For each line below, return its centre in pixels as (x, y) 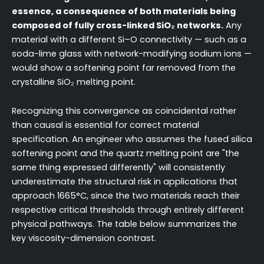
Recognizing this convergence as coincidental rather (124, 111)
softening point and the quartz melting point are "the (126, 154)
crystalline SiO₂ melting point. (74, 82)
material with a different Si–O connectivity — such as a (129, 39)
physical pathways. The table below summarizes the (124, 224)
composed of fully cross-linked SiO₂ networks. (118, 25)
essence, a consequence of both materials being (124, 11)
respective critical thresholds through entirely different (128, 210)
